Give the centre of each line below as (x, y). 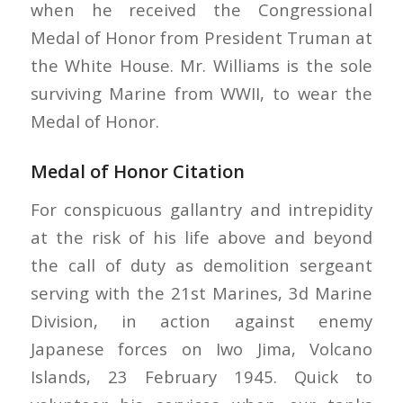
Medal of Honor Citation (137, 171)
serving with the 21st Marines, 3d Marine (201, 293)
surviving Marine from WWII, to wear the (201, 93)
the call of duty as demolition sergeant (201, 265)
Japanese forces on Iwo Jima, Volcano (201, 349)
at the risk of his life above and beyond (201, 237)
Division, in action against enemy (201, 321)
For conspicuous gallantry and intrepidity (201, 210)
